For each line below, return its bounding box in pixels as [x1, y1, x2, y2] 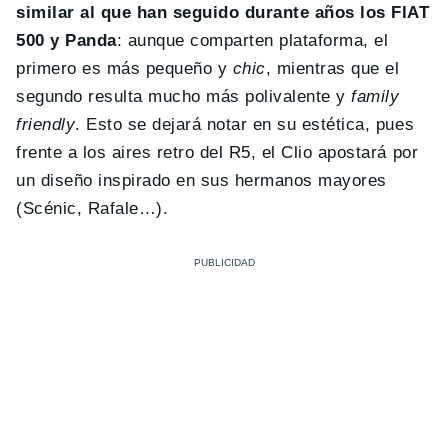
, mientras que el [265, 59, 400, 79]
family [351, 87, 400, 107]
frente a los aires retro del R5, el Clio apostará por [16, 143, 419, 163]
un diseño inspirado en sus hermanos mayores [16, 171, 387, 191]
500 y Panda [16, 31, 117, 51]
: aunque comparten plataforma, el [116, 31, 389, 51]
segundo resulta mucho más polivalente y [16, 87, 352, 107]
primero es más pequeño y [16, 59, 233, 79]
